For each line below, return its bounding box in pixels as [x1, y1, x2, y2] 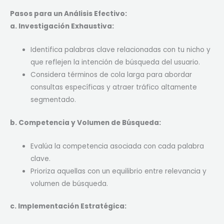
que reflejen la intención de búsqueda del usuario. [30, 57, 200, 67]
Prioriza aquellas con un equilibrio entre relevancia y [30, 166, 207, 176]
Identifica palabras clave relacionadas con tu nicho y [30, 45, 211, 55]
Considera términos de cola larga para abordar [30, 70, 192, 80]
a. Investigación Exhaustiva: [10, 21, 114, 31]
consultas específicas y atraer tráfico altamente [30, 82, 197, 92]
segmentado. [30, 95, 76, 105]
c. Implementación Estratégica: [10, 201, 126, 211]
